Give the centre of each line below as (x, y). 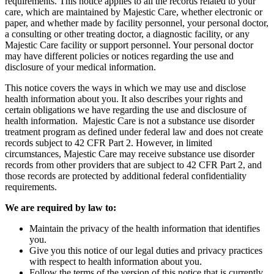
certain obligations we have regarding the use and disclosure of (126, 109)
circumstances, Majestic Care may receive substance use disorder (130, 154)
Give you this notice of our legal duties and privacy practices (146, 250)
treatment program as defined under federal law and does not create (134, 131)
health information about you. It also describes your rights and (124, 98)
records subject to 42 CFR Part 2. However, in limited (109, 143)
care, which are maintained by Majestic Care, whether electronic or (134, 12)
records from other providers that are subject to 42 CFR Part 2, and (133, 165)
